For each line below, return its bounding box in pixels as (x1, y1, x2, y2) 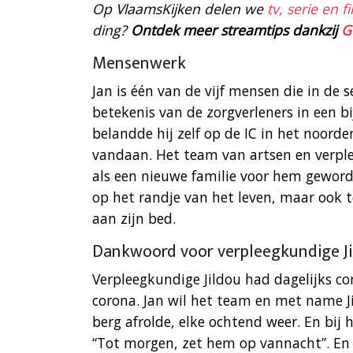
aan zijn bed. (92, 209, 176, 229)
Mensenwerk (92, 49, 186, 79)
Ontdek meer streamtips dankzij (131, 20, 341, 40)
